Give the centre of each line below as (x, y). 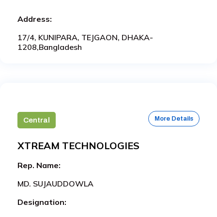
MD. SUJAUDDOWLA (55, 183)
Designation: (42, 202)
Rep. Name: (39, 165)
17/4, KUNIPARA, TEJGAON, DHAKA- (85, 37)
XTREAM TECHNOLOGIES (78, 145)
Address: (35, 19)
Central (37, 120)
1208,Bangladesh (50, 47)
